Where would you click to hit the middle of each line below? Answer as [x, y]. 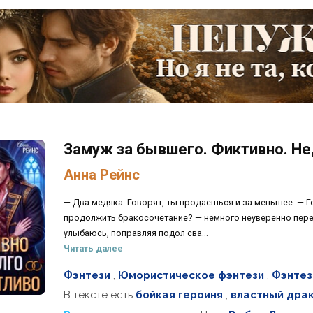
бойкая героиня [179, 295]
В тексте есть [99, 295]
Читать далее [93, 248]
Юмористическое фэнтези [191, 275]
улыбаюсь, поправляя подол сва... [136, 233]
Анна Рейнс [101, 174]
